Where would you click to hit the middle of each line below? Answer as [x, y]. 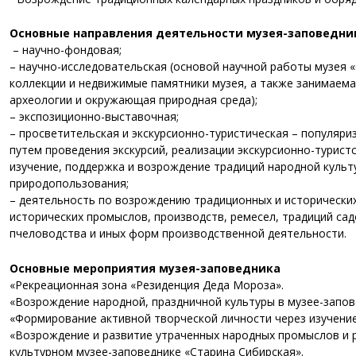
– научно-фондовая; [66, 50]
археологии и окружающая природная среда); [135, 100]
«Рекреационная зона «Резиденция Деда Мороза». [148, 284]
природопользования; [71, 184]
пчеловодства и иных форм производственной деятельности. [180, 234]
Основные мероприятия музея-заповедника [145, 268]
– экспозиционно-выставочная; [96, 117]
